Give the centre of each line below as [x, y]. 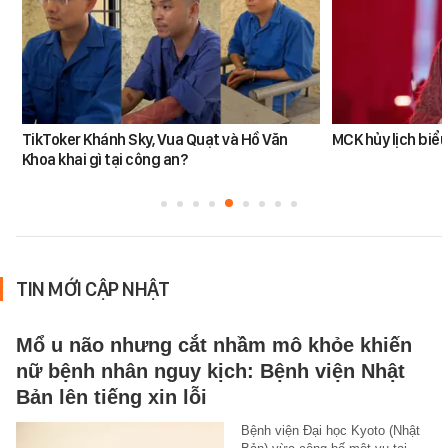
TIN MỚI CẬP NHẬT [92, 289]
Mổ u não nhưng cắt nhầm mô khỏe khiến [214, 345]
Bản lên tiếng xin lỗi [111, 397]
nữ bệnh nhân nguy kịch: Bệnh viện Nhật [210, 371]
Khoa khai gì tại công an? [104, 160]
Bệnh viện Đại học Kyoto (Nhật [330, 431]
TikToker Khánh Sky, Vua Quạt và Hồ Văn [154, 140]
